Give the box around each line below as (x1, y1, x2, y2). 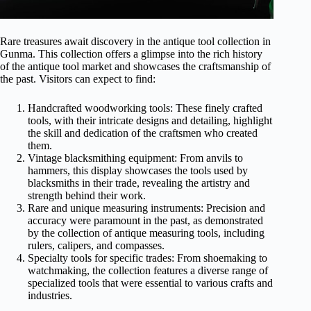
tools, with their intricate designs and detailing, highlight (28, 114, 272, 126)
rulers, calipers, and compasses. (28, 239, 165, 251)
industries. (28, 289, 72, 301)
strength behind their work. (28, 189, 146, 201)
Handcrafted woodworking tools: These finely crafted (28, 101, 262, 114)
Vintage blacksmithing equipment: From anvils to (28, 151, 243, 164)
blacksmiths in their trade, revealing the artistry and (28, 176, 250, 189)
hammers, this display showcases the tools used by (28, 164, 248, 176)
